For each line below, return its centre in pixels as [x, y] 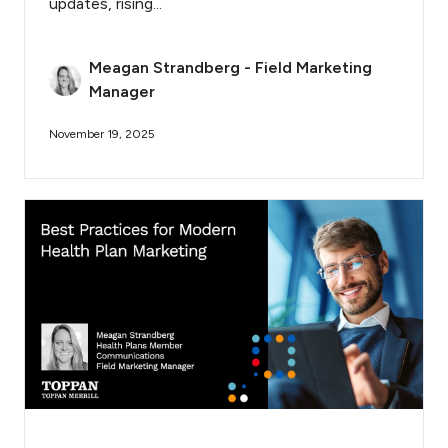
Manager [122, 92]
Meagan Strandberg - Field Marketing [230, 68]
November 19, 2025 [102, 134]
